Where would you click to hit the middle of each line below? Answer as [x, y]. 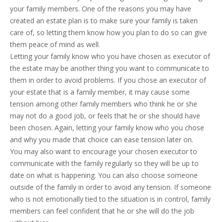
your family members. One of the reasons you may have [101, 9]
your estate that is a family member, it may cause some [100, 92]
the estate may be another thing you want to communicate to [110, 68]
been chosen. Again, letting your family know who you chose [107, 128]
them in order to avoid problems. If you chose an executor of [108, 80]
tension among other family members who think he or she [104, 104]
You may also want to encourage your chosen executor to [104, 151]
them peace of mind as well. [55, 44]
